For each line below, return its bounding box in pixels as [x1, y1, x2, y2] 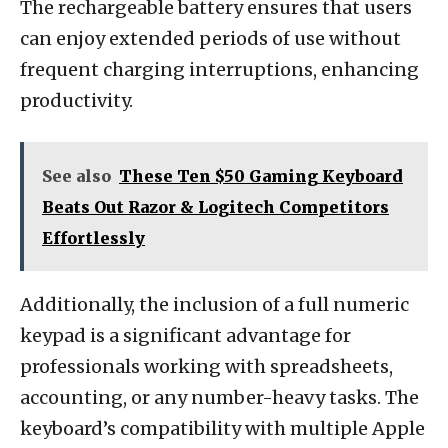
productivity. [20, 88, 133, 112]
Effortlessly [42, 227, 145, 248]
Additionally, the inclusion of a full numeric [20, 292, 409, 316]
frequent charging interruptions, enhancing [20, 57, 419, 81]
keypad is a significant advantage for [20, 323, 351, 347]
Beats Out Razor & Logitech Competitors [42, 196, 389, 217]
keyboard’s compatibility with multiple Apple [20, 416, 425, 440]
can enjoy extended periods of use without [20, 26, 401, 50]
